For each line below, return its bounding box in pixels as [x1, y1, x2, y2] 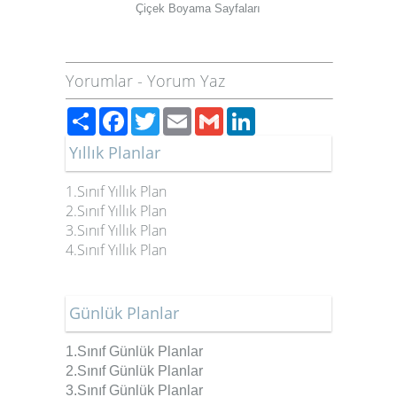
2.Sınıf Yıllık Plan [66, 201, 167, 222]
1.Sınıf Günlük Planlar [66, 344, 203, 360]
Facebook [128, 104, 198, 126]
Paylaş [96, 104, 141, 126]
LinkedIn [255, 104, 317, 126]
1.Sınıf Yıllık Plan [66, 182, 167, 202]
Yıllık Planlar [69, 142, 160, 164]
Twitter [160, 104, 208, 126]
